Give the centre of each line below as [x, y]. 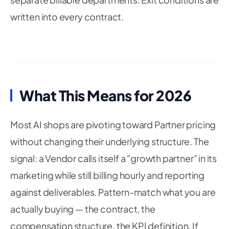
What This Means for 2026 [105, 95]
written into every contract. [67, 17]
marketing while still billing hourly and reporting [108, 175]
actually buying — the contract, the [83, 209]
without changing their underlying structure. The [110, 141]
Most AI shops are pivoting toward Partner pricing [113, 124]
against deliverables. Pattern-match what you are [113, 192]
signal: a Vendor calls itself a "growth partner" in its [114, 158]
